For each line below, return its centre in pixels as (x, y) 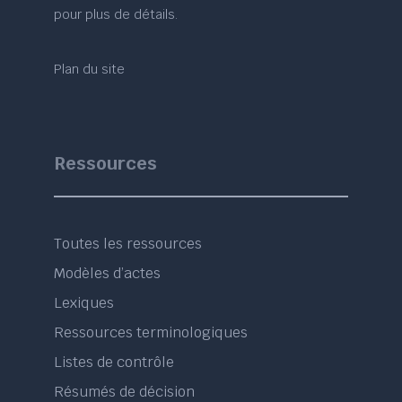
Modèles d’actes (108, 274)
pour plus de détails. (116, 15)
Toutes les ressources (128, 244)
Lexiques (84, 303)
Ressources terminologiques (151, 333)
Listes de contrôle (114, 363)
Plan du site (90, 70)
